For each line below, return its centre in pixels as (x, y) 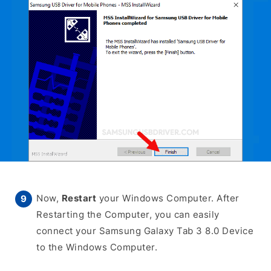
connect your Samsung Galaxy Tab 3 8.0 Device (145, 231)
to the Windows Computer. (97, 247)
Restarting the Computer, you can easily (128, 215)
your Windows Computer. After (168, 198)
